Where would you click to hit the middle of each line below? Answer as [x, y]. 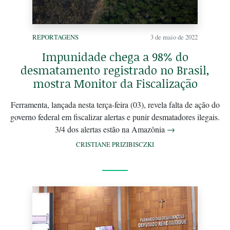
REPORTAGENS [55, 37]
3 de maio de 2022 [174, 37]
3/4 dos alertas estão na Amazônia [111, 129]
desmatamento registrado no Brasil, [115, 70]
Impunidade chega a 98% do [115, 56]
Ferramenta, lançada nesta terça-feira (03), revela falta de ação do [115, 104]
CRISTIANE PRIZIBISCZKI [115, 144]
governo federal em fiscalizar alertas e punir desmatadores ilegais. [115, 117]
